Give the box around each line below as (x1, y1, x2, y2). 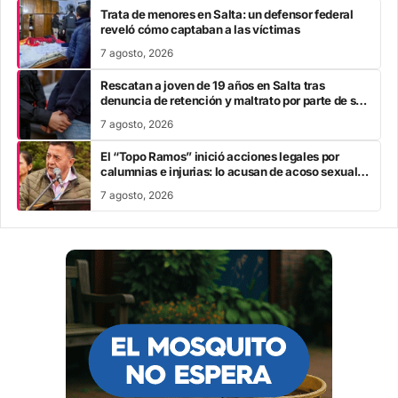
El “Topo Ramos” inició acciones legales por (100, 148, 339, 163)
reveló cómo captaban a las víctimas (100, 21, 300, 36)
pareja (100, 107, 135, 123)
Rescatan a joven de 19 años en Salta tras (100, 77, 325, 92)
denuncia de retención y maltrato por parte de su (100, 92, 363, 107)
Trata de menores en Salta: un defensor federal (100, 6, 354, 21)
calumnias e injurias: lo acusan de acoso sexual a (100, 163, 367, 179)
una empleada (100, 179, 179, 194)
